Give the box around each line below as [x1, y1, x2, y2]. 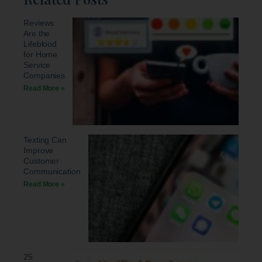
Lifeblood [23, 39, 57, 49]
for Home [23, 49, 58, 59]
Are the [23, 28, 50, 38]
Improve [23, 145, 54, 155]
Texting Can [23, 135, 67, 144]
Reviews [23, 18, 54, 27]
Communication [23, 166, 81, 176]
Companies [23, 70, 65, 80]
